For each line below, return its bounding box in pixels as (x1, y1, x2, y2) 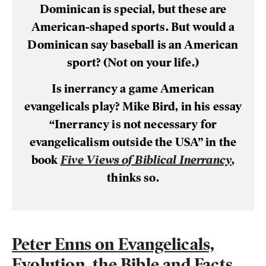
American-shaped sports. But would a (31, 20, 235, 34)
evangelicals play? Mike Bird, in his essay (24, 99, 242, 114)
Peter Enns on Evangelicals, (12, 234, 215, 255)
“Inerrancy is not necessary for (49, 117, 217, 132)
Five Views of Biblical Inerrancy (60, 153, 232, 167)
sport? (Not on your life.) (67, 55, 199, 70)
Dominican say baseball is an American (27, 37, 239, 52)
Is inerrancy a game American (51, 81, 215, 96)
